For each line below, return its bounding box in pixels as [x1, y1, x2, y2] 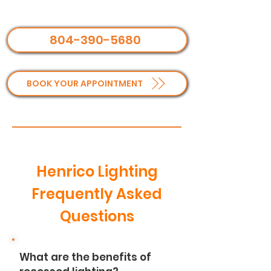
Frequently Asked [31, 184, 162, 204]
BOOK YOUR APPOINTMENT [27, 77, 143, 90]
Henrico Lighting [36, 162, 158, 181]
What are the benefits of [19, 250, 151, 264]
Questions [59, 206, 134, 226]
